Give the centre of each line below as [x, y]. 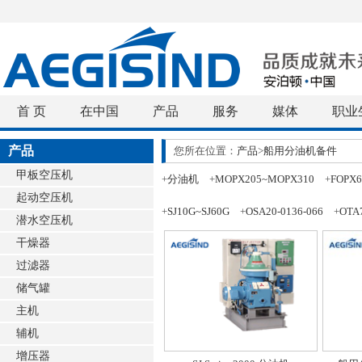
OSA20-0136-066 [284, 211]
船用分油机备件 [300, 151]
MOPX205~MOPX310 [265, 179]
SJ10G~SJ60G [198, 211]
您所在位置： [205, 151]
